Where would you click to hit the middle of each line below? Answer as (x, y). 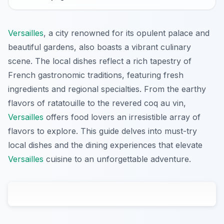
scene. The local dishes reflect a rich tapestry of (100, 61)
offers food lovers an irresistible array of (122, 117)
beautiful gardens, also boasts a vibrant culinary (99, 47)
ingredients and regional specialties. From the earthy (107, 89)
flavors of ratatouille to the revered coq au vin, (97, 103)
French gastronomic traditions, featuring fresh (96, 75)
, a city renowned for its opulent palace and (126, 33)
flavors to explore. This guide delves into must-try (102, 131)
